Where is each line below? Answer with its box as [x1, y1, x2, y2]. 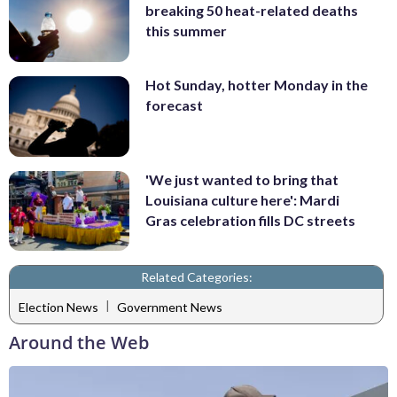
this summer [145, 22, 227, 40]
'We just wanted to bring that [145, 170, 339, 188]
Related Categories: [140, 269, 253, 285]
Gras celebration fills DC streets [145, 211, 355, 229]
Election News [19, 299, 98, 315]
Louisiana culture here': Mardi [145, 191, 339, 208]
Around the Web [9, 331, 149, 355]
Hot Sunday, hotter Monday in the [145, 76, 368, 94]
